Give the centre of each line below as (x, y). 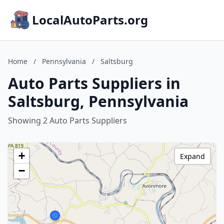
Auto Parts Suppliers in (94, 83)
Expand (192, 156)
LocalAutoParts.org (90, 20)
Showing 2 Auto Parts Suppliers (67, 120)
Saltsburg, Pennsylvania (98, 101)
